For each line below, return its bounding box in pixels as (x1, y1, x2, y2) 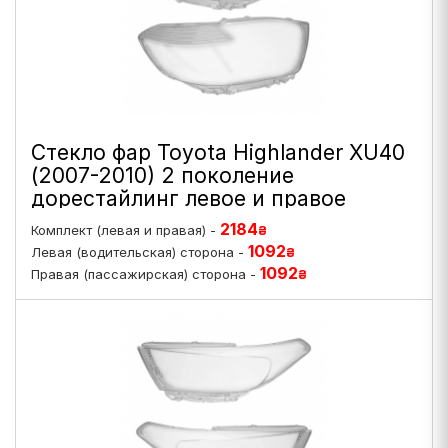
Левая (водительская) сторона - (31, 244, 248, 260)
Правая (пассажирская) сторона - (31, 266, 260, 282)
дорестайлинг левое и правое (31, 186, 346, 211)
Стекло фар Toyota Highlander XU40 (31, 140, 405, 165)
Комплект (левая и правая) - (31, 222, 220, 238)
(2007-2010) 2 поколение (31, 163, 294, 188)
